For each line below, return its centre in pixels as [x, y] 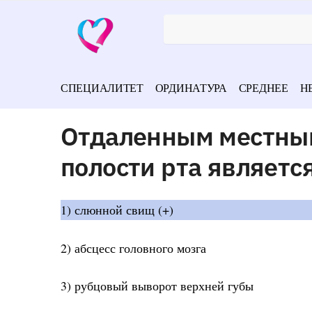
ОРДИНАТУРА [191, 87]
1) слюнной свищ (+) [117, 210]
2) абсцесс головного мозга [133, 248]
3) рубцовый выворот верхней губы [157, 286]
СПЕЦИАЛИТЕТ [102, 87]
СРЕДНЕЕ [263, 87]
